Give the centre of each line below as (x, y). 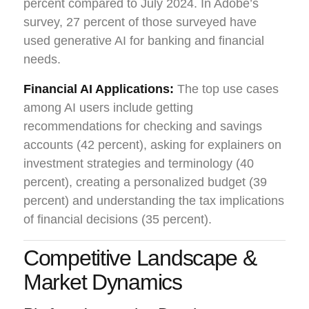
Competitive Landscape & (140, 258)
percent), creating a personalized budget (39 (145, 182)
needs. (42, 59)
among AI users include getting (108, 107)
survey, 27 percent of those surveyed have (140, 22)
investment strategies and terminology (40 (139, 163)
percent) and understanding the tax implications (154, 200)
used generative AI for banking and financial (144, 40)
